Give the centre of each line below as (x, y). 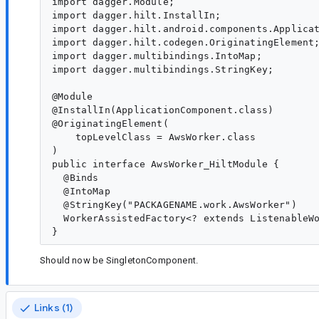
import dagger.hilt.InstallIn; (137, 15)
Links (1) (54, 308)
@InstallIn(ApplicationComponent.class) (163, 110)
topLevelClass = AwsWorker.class (154, 137)
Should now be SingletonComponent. (119, 260)
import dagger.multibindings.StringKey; (163, 69)
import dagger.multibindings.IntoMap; (157, 56)
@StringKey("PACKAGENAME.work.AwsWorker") (174, 204)
